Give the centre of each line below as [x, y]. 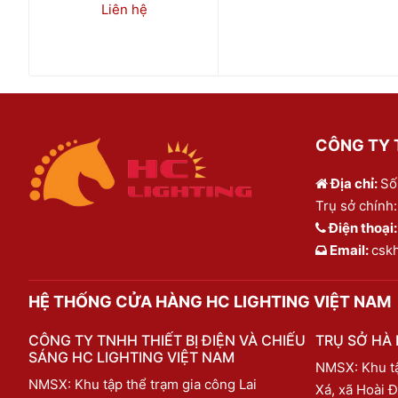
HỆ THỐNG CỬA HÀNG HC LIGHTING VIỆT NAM [210, 301]
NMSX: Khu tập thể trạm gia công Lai [143, 384]
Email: [349, 250]
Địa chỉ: [354, 183]
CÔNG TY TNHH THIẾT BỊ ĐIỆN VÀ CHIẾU [167, 340]
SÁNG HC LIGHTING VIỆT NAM [131, 357]
